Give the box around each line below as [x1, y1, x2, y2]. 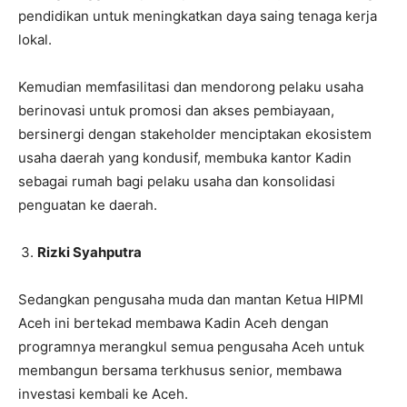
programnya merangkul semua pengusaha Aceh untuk [18, 338, 364, 355]
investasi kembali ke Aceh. [18, 385, 188, 402]
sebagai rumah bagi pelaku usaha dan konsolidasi [18, 173, 335, 190]
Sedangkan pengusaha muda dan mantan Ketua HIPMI [18, 291, 363, 308]
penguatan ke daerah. [18, 196, 157, 213]
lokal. [18, 31, 52, 48]
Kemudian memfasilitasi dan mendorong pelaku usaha [18, 78, 363, 95]
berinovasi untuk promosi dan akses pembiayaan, [18, 102, 334, 119]
